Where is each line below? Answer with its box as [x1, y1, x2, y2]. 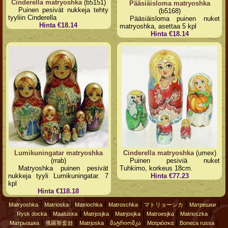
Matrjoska [79, 220, 104, 226]
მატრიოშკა [110, 220, 141, 226]
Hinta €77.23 [150, 172, 189, 180]
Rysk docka [16, 211, 47, 217]
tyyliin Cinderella [8, 14, 57, 22]
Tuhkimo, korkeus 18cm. [119, 164, 193, 172]
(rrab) [50, 156, 66, 164]
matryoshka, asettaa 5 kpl [119, 22, 196, 31]
